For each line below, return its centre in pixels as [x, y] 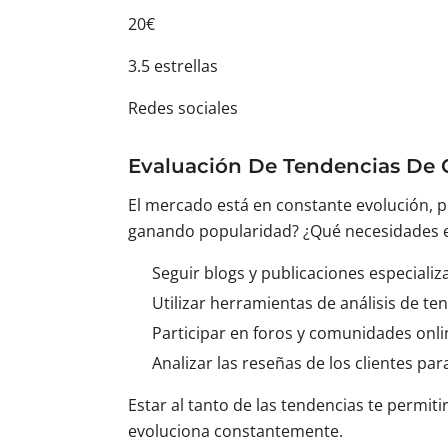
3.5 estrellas [173, 66]
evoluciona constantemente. [235, 431]
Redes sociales [183, 108]
